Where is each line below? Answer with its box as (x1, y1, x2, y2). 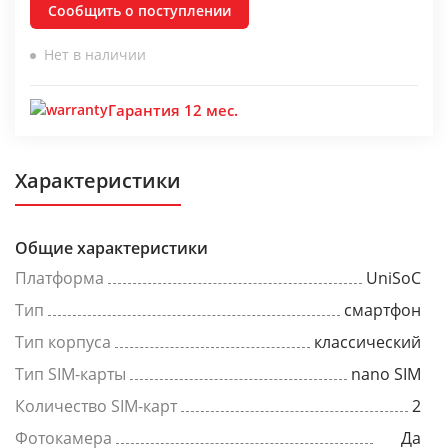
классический (314, 331, 421, 353)
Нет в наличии (44, 45, 146, 64)
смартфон (344, 299, 421, 321)
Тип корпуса (15, 331, 111, 353)
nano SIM (351, 363, 421, 385)
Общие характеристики (15, 237, 208, 259)
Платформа (15, 267, 104, 289)
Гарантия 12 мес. (108, 100, 238, 120)
